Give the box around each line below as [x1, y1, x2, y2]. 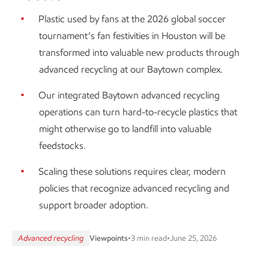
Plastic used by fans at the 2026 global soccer [38, 13, 226, 25]
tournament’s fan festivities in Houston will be [39, 30, 225, 41]
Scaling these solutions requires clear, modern [38, 166, 226, 177]
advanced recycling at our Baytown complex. [39, 64, 223, 75]
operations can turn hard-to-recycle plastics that [39, 106, 237, 118]
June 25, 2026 [170, 234, 217, 243]
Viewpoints [89, 234, 128, 243]
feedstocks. [39, 140, 86, 151]
